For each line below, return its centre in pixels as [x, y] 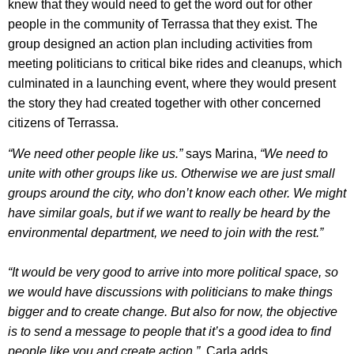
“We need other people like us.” [95, 154]
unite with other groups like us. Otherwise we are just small [171, 174]
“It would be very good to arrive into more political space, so [173, 273]
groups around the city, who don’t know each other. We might [177, 194]
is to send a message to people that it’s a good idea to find [169, 332]
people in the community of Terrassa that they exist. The [163, 24]
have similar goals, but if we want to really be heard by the [169, 213]
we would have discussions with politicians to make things [170, 292]
